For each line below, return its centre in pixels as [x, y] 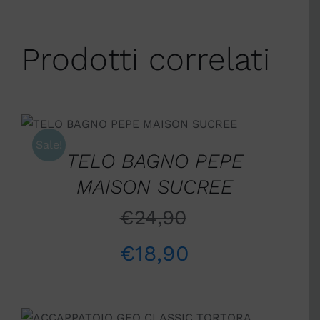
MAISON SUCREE [155, 186]
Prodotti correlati [146, 60]
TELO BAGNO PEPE [155, 161]
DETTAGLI [65, 134]
